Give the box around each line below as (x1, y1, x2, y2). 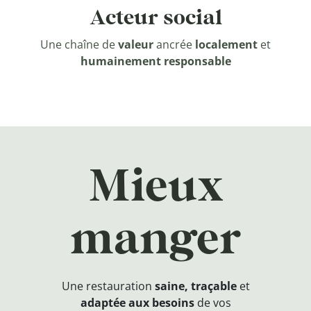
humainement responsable (80, 53, 231, 69)
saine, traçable (154, 278, 237, 294)
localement (195, 37, 258, 52)
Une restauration (61, 278, 155, 294)
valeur (118, 37, 153, 52)
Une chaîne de (40, 37, 118, 52)
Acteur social (89, 3, 222, 33)
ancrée (153, 37, 195, 52)
